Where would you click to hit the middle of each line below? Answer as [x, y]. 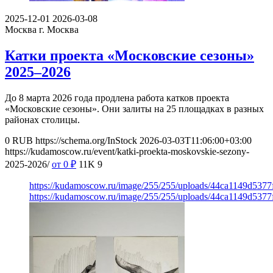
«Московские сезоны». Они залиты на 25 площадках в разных [134, 108]
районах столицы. [42, 119]
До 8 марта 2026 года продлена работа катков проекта [117, 97]
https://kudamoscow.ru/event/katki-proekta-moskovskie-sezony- [127, 151]
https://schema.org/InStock [86, 140]
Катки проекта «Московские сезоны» [129, 55]
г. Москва [59, 29]
